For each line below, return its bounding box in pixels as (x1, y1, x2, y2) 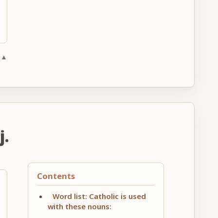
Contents (36, 170, 75, 182)
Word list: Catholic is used (52, 191, 146, 201)
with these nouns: (47, 201, 111, 211)
